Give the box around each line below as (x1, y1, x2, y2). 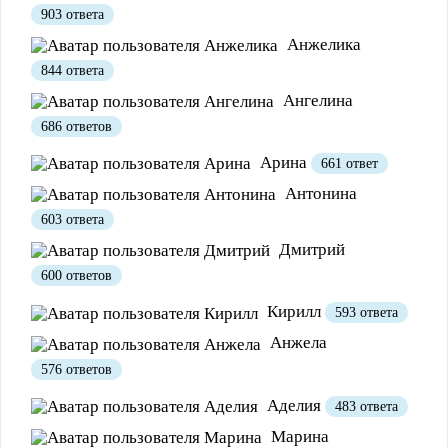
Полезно (60, 117, 110, 132)
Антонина (281, 184, 357, 204)
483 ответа (335, 398, 398, 414)
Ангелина (279, 91, 353, 111)
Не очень (165, 117, 220, 132)
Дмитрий (275, 240, 345, 260)
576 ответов (41, 361, 112, 377)
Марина (267, 426, 329, 446)
